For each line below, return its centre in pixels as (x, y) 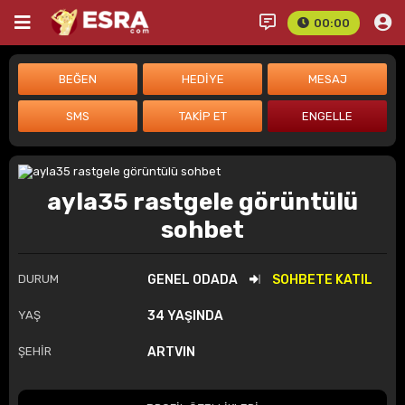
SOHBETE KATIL (322, 280)
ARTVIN (171, 352)
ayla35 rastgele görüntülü (202, 202)
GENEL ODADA (193, 280)
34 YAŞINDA (185, 316)
